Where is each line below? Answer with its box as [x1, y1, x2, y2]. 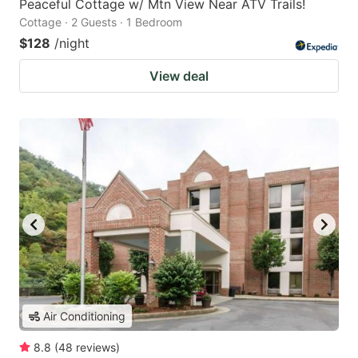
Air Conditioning [43, 309, 125, 324]
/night [54, 34, 89, 51]
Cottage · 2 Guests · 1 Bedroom [19, 14, 182, 29]
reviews [76, 340, 116, 355]
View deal [149, 67, 209, 84]
